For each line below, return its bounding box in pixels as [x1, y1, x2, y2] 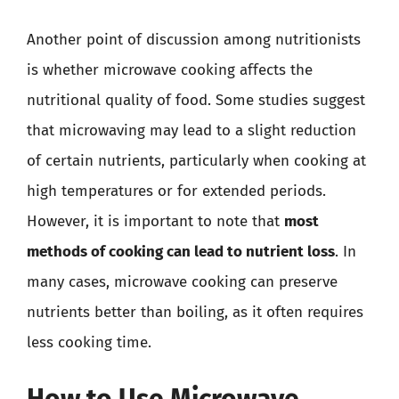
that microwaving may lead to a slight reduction [27, 120, 356, 140]
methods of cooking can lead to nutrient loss [27, 241, 335, 261]
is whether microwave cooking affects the [27, 60, 313, 79]
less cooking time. [27, 332, 151, 352]
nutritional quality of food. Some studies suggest [27, 90, 365, 110]
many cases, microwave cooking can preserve [27, 272, 338, 291]
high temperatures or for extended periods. [27, 181, 326, 200]
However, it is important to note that [27, 211, 284, 231]
